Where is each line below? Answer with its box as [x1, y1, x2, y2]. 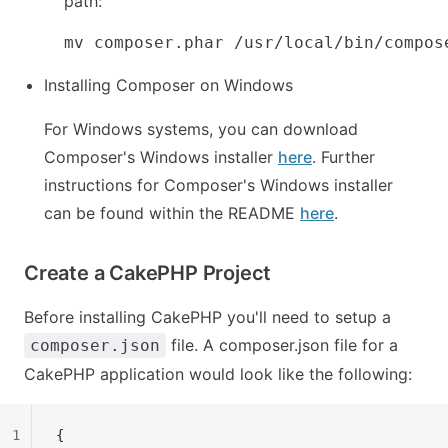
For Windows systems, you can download [44, 119, 358, 139]
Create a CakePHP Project [24, 261, 272, 285]
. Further [312, 147, 375, 167]
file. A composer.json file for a [166, 335, 398, 355]
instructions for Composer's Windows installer [44, 175, 393, 195]
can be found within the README [44, 203, 300, 223]
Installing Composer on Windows [44, 75, 293, 95]
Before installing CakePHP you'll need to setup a [24, 307, 391, 327]
